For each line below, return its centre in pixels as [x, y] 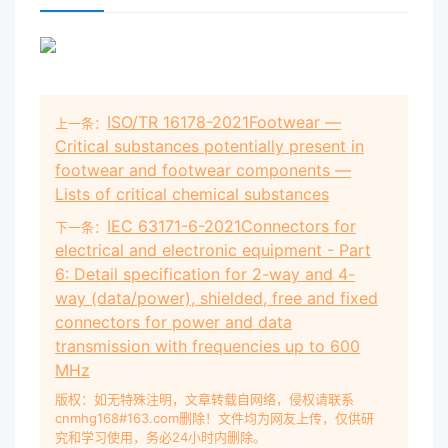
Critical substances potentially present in [209, 146]
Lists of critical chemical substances [192, 194]
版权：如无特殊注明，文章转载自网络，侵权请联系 [204, 399]
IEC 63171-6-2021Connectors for [231, 226]
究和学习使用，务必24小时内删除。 [160, 437]
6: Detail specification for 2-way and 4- [205, 274]
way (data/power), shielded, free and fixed [216, 298]
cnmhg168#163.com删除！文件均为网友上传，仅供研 [214, 418]
